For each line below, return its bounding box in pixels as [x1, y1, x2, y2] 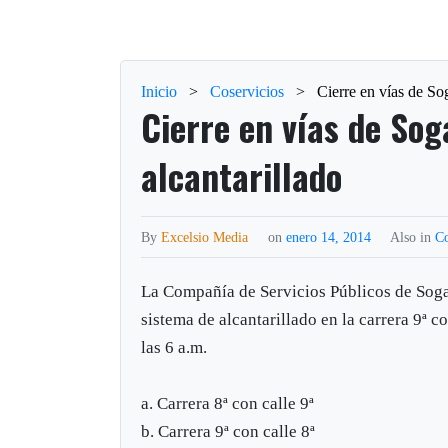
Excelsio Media [161, 228, 249, 245]
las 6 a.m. [141, 337, 208, 357]
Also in [390, 228, 436, 245]
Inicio [141, 82, 178, 100]
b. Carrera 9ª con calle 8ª [141, 421, 316, 441]
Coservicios [210, 82, 285, 100]
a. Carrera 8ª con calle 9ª [141, 393, 315, 413]
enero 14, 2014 [286, 228, 376, 245]
